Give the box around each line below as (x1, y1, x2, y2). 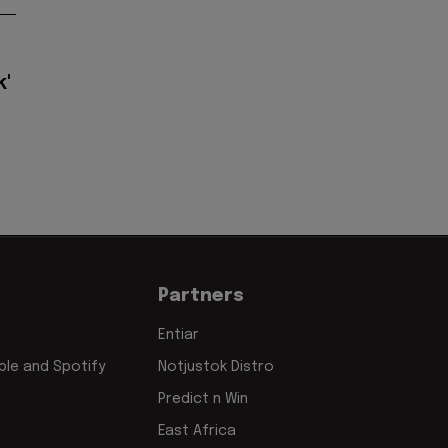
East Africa (158, 423, 236, 438)
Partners (158, 286, 244, 305)
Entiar (158, 327, 199, 342)
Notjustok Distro (158, 359, 274, 374)
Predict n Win (158, 391, 248, 406)
